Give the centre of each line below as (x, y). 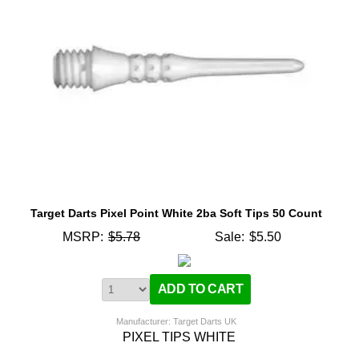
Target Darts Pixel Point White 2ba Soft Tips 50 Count (177, 213)
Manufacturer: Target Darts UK (177, 321)
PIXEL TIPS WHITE (179, 337)
